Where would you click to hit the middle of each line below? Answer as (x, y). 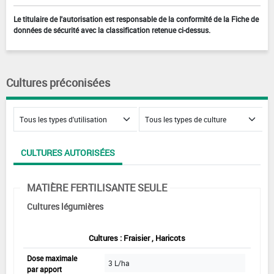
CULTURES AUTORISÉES (68, 153)
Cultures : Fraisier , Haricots (137, 238)
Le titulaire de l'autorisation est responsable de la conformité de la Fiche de (136, 19)
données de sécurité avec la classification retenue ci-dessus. (112, 30)
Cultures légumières (65, 207)
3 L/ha (119, 263)
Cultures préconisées (58, 83)
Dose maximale (52, 258)
